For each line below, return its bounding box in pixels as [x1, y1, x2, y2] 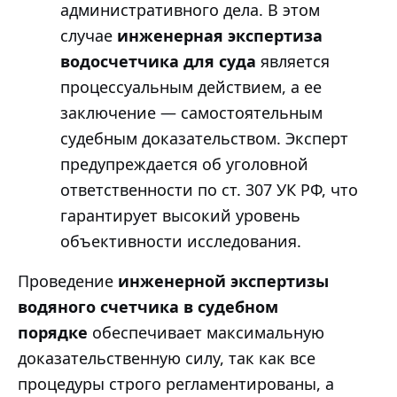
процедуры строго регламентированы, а [18, 372, 334, 394]
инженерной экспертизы [118, 269, 329, 292]
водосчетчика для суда [60, 50, 256, 72]
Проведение [18, 269, 118, 292]
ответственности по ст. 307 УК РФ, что [60, 178, 358, 200]
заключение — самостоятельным [60, 101, 323, 123]
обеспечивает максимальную [88, 321, 324, 343]
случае [60, 24, 117, 46]
